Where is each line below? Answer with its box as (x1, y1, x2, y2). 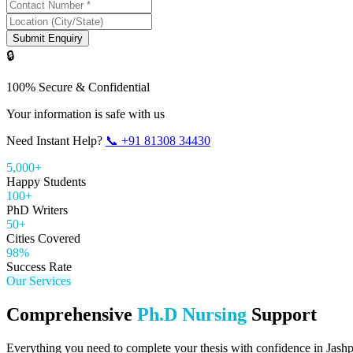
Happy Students (6, 174, 86, 188)
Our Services (6, 273, 71, 288)
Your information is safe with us (6, 106, 165, 121)
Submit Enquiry (13, 32, 83, 44)
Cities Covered (6, 231, 80, 245)
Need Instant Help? (6, 133, 102, 147)
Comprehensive (6, 303, 137, 325)
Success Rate (6, 259, 72, 273)
